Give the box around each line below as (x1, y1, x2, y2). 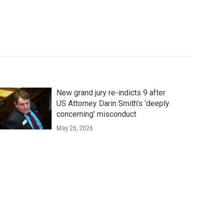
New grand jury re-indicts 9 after (56, 88, 165, 98)
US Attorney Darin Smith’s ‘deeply (56, 99, 169, 109)
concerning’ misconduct (56, 109, 136, 119)
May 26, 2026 (56, 124, 93, 132)
